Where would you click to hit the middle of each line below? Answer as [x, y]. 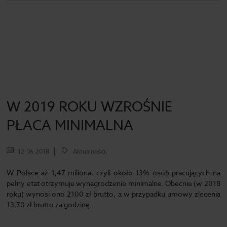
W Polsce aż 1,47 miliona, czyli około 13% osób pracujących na [113, 173]
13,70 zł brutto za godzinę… [51, 204]
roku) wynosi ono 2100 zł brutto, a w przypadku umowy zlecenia [113, 194]
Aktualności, [90, 151]
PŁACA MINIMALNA [70, 125]
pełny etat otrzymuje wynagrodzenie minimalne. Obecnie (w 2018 [113, 183]
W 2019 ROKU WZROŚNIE [90, 106]
